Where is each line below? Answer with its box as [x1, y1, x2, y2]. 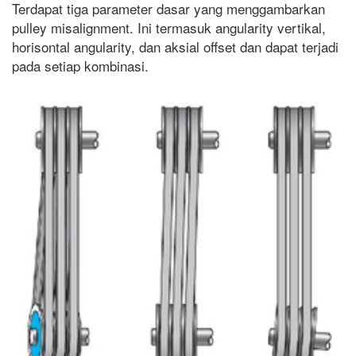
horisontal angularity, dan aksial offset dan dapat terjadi [12, 36, 339, 56]
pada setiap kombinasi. [12, 55, 149, 75]
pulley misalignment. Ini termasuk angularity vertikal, [12, 17, 326, 37]
